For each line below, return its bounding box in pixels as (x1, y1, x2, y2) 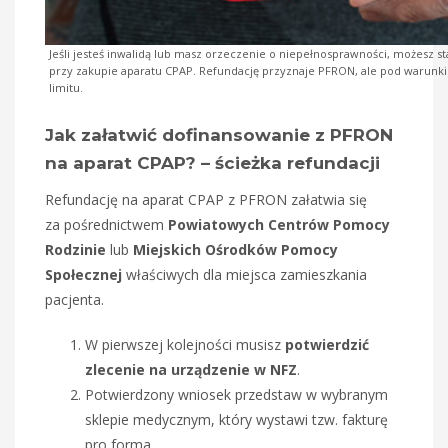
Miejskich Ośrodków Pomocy (133, 239, 338, 259)
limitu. (49, 79, 83, 95)
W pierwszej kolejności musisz (85, 334, 285, 354)
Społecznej (45, 264, 122, 284)
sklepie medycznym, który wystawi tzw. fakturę (85, 409, 388, 429)
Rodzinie (45, 239, 110, 259)
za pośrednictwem (45, 214, 168, 234)
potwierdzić (285, 334, 369, 354)
